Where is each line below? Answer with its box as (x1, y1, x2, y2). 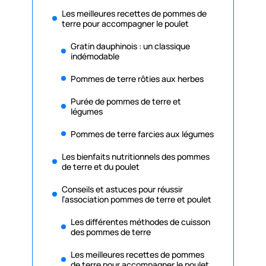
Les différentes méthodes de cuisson (71, 216, 210, 227)
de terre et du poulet (62, 160, 140, 172)
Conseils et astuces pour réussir (62, 183, 183, 195)
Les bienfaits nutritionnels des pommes (62, 150, 210, 162)
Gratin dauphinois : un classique (71, 40, 190, 52)
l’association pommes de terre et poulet (62, 193, 211, 205)
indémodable (71, 50, 119, 62)
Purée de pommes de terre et (71, 95, 181, 107)
